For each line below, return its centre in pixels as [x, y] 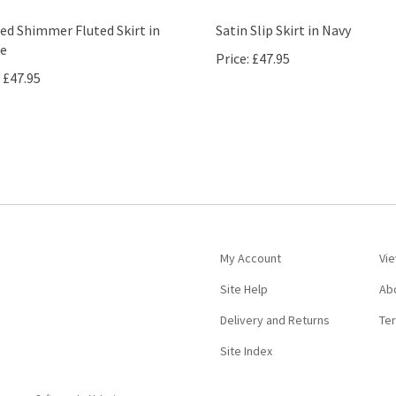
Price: [232, 38]
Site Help [244, 268]
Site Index [246, 330]
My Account [251, 237]
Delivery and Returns [275, 299]
